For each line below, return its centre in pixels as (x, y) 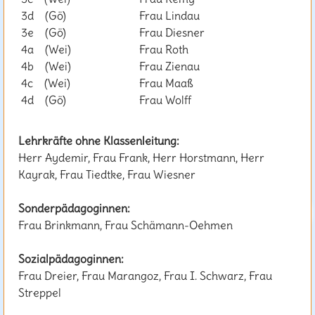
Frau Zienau (168, 66)
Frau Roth (162, 50)
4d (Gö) (42, 100)
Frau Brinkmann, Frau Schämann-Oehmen (126, 225)
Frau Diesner (171, 33)
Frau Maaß (165, 83)
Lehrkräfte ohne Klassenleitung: (99, 141)
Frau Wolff (164, 100)
